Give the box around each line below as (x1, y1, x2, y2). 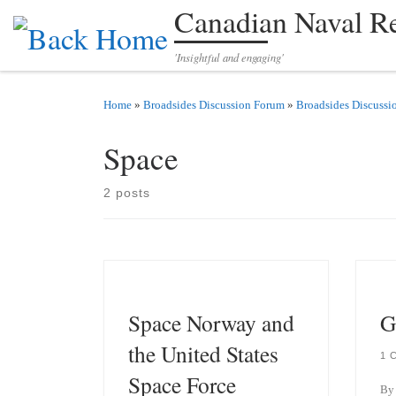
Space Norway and (127, 307, 294, 338)
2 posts (103, 185, 150, 200)
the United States (127, 338, 278, 369)
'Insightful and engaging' (174, 49, 284, 65)
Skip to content (24, 17, 106, 31)
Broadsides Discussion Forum (143, 97, 285, 111)
